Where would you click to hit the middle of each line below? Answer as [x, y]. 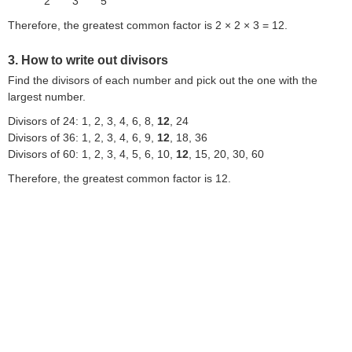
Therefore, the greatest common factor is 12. [119, 178]
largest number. [47, 97]
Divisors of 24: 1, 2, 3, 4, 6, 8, [82, 121]
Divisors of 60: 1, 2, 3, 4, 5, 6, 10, [92, 154]
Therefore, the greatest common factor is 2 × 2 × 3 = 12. [148, 25]
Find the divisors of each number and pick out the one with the [163, 80]
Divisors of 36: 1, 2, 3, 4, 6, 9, [82, 137]
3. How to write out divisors [88, 60]
